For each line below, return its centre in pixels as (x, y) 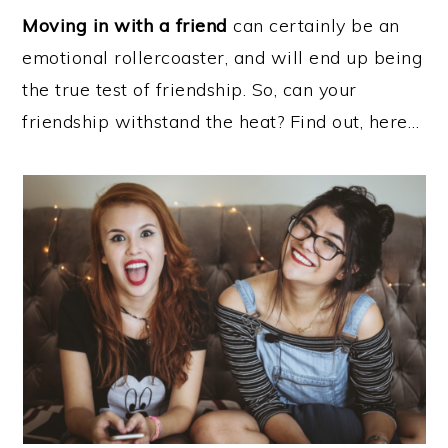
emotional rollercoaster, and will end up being (222, 57)
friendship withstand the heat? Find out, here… (221, 121)
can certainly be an (313, 25)
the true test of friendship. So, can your (189, 89)
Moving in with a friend (125, 25)
